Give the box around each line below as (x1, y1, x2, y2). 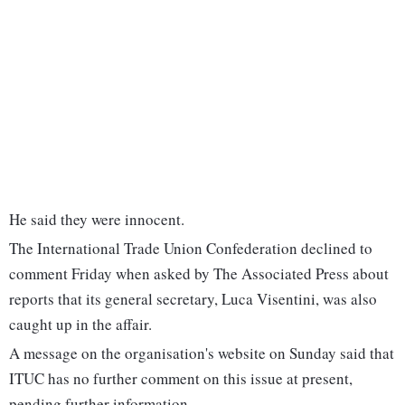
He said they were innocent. (9, 209, 184, 231)
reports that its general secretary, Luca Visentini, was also (9, 288, 377, 310)
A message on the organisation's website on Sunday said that (9, 343, 394, 364)
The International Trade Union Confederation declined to (9, 238, 372, 259)
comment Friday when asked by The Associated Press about (9, 263, 389, 285)
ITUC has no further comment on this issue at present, (9, 368, 353, 390)
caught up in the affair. (9, 314, 152, 335)
